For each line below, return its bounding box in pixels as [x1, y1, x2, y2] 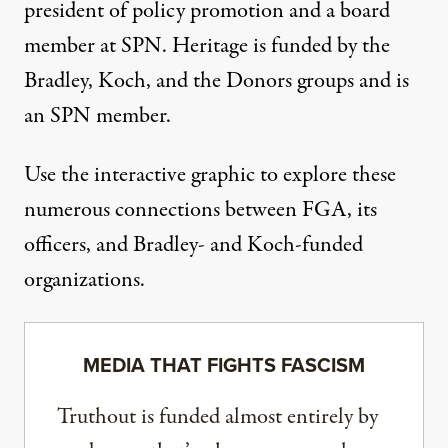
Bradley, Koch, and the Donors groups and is [24, 65, 409, 98]
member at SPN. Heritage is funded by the [24, 30, 390, 63]
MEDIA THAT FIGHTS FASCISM [83, 350, 365, 381]
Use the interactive [24, 159, 191, 192]
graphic [191, 159, 255, 192]
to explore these [255, 159, 396, 192]
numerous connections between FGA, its [24, 194, 377, 227]
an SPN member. [24, 100, 171, 133]
